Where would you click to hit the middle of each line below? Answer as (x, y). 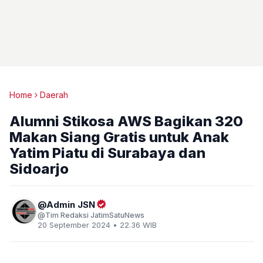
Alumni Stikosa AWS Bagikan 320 (126, 121)
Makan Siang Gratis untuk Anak (119, 137)
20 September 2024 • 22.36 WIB (97, 225)
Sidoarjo (39, 169)
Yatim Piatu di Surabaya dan (107, 153)
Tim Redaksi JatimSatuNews (95, 215)
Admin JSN (71, 205)
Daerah (54, 95)
